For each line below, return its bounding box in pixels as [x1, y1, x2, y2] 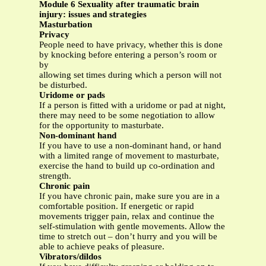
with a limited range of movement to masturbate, [39, 151, 219, 161]
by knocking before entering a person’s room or [39, 50, 217, 60]
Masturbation [39, 20, 92, 30]
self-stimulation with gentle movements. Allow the [39, 221, 225, 232]
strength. [39, 171, 71, 181]
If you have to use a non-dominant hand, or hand [39, 141, 221, 151]
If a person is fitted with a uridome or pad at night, [39, 100, 226, 110]
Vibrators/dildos [39, 252, 102, 262]
